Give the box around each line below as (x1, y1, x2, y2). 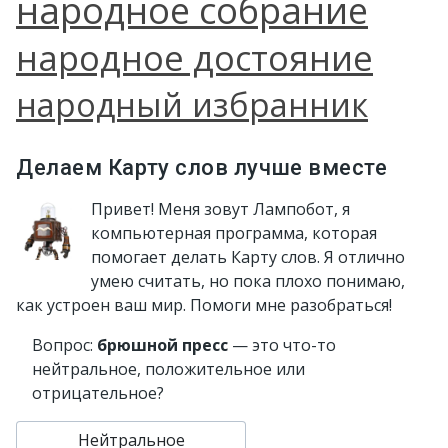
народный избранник (16, 82, 368, 127)
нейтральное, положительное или (32, 358, 305, 380)
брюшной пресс (97, 334, 228, 356)
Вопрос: (32, 334, 97, 356)
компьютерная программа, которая (91, 222, 377, 244)
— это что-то (228, 334, 336, 356)
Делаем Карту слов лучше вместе (16, 155, 388, 180)
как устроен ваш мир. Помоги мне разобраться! (16, 294, 392, 316)
